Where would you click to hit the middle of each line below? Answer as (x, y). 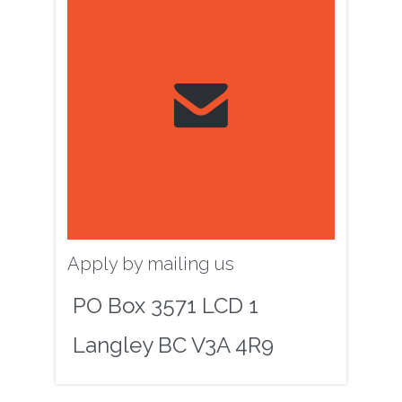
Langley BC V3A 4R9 (173, 345)
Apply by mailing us (151, 263)
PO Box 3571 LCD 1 (166, 305)
